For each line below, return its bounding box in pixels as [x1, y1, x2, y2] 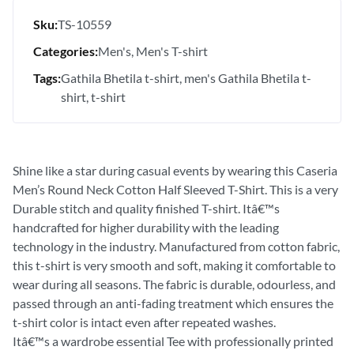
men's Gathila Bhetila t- [184, 70, 311, 85]
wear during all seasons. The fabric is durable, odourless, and [13, 276, 336, 292]
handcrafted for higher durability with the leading [13, 219, 279, 235]
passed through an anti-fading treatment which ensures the [13, 295, 333, 311]
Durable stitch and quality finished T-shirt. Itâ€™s [13, 200, 280, 216]
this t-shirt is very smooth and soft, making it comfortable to [13, 257, 336, 273]
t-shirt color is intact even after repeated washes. [13, 314, 276, 330]
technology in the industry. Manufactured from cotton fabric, [13, 238, 340, 254]
